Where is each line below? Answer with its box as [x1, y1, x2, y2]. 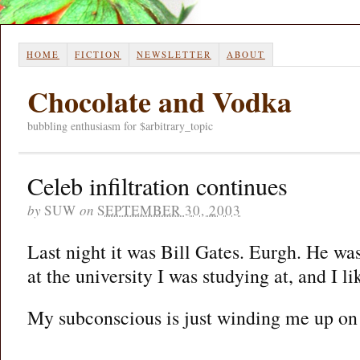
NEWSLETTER [136, 47, 211, 60]
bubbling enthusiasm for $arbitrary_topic [27, 117, 213, 133]
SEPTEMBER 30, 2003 [97, 200, 241, 219]
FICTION [74, 47, 121, 60]
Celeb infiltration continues [27, 169, 288, 202]
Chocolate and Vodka [27, 80, 292, 122]
